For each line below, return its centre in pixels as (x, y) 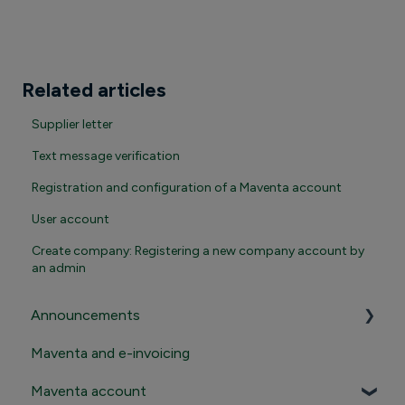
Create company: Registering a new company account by (198, 250)
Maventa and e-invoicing (110, 353)
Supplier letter (73, 124)
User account (71, 219)
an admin (59, 268)
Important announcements (139, 353)
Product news (97, 391)
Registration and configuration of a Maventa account (187, 187)
